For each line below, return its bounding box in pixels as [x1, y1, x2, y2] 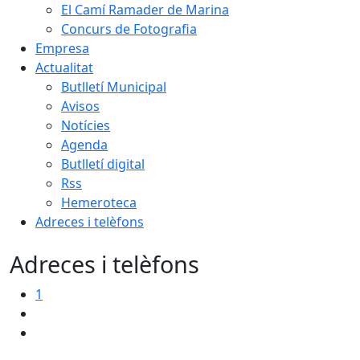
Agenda [61, 136, 108, 153]
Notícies [61, 117, 110, 134]
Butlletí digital [61, 155, 145, 173]
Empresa [35, 39, 89, 57]
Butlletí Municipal [61, 78, 166, 96]
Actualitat [35, 59, 93, 76]
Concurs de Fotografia [61, 20, 197, 38]
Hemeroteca [61, 194, 137, 211]
